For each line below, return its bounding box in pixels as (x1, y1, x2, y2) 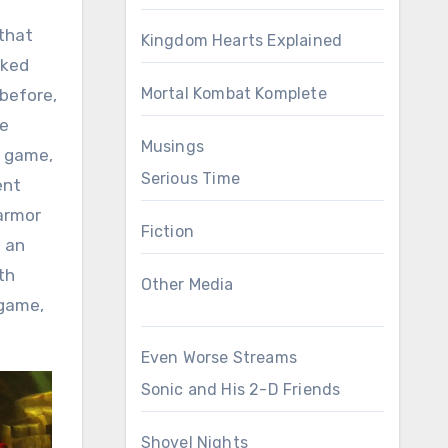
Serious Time (140, 169, 240, 188)
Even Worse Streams (140, 348, 298, 367)
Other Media (140, 275, 234, 294)
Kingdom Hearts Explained (140, 31, 343, 50)
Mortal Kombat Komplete (140, 84, 327, 103)
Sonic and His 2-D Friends (140, 380, 341, 399)
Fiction (140, 222, 194, 241)
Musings (140, 137, 204, 156)
